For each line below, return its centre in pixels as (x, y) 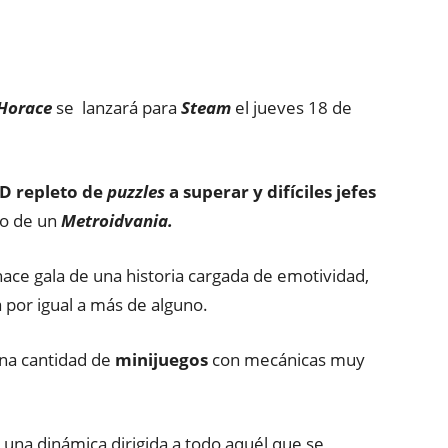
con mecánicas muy (286, 359)
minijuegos (161, 359)
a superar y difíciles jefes (270, 191)
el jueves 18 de (291, 107)
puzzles (136, 191)
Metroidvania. (117, 220)
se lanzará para (116, 107)
